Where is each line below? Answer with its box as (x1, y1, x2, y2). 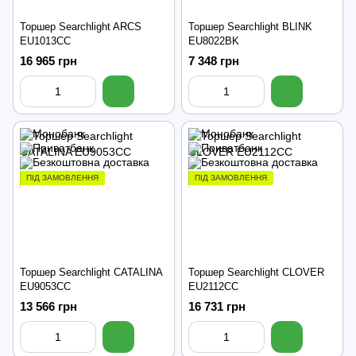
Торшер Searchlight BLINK (188, 20, 312, 33)
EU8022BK (188, 34, 239, 47)
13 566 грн (20, 299, 77, 313)
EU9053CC (20, 280, 71, 292)
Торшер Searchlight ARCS (20, 20, 141, 33)
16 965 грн (20, 53, 77, 68)
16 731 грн (188, 299, 246, 313)
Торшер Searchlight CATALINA (20, 265, 163, 278)
